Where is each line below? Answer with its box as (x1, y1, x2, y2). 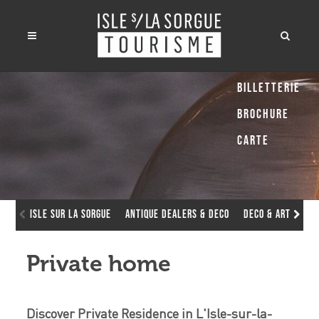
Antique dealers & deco (125, 208, 230, 221)
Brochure (237, 107, 289, 122)
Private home (26, 250, 172, 277)
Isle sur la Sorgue (30, 208, 112, 221)
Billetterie (237, 80, 300, 95)
